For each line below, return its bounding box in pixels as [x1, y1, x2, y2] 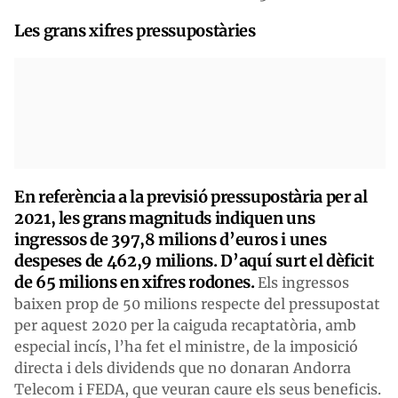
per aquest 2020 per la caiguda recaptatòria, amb [14, 316, 356, 335]
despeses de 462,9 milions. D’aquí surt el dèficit [14, 251, 374, 272]
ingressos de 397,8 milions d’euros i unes [14, 229, 327, 251]
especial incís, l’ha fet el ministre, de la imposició [14, 338, 358, 356]
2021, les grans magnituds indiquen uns [14, 208, 315, 229]
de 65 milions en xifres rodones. [14, 272, 259, 293]
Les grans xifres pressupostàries [14, 20, 256, 42]
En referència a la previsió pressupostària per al [14, 187, 368, 208]
